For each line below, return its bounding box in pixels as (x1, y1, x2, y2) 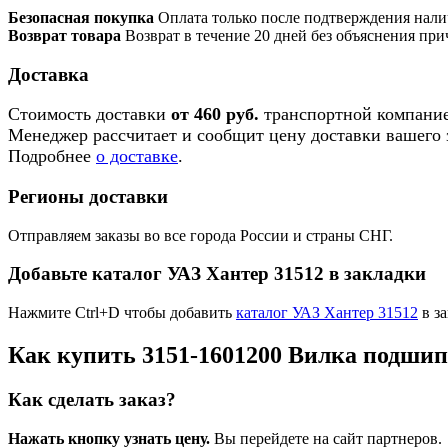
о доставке (96, 146, 178, 167)
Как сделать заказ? (8, 389, 176, 410)
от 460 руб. (171, 104, 259, 125)
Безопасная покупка (8, 8, 154, 26)
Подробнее (8, 146, 96, 167)
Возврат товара (8, 26, 121, 44)
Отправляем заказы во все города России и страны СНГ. (8, 226, 393, 244)
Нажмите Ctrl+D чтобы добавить (8, 304, 236, 322)
